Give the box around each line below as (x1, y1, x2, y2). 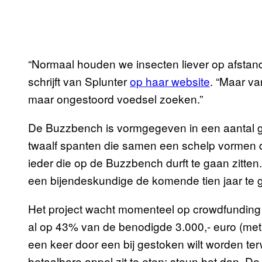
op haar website (130, 73, 210, 89)
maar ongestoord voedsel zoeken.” (28, 91, 203, 107)
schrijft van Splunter (28, 73, 130, 89)
